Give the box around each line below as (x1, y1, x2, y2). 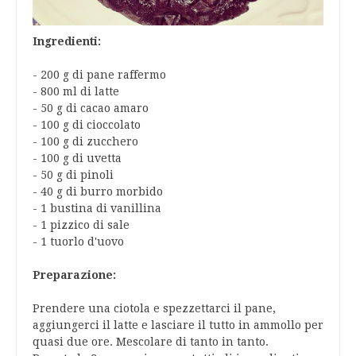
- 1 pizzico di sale (33, 219, 130, 232)
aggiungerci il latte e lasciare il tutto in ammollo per (33, 319, 323, 332)
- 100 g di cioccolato (33, 118, 141, 132)
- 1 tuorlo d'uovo (33, 235, 124, 249)
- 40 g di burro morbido (33, 185, 163, 199)
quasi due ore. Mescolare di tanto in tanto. (33, 335, 269, 349)
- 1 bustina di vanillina (33, 202, 161, 215)
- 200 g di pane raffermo (33, 68, 166, 82)
